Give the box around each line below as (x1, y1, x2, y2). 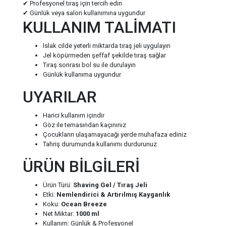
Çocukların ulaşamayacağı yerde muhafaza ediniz (43, 131, 187, 139)
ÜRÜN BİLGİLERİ (23, 157, 140, 177)
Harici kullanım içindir (43, 111, 105, 120)
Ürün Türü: (43, 181, 74, 189)
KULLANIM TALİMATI (23, 18, 177, 37)
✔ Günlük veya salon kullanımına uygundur (23, 9, 146, 17)
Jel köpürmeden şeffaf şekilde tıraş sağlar (43, 51, 166, 60)
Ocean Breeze (61, 200, 107, 208)
